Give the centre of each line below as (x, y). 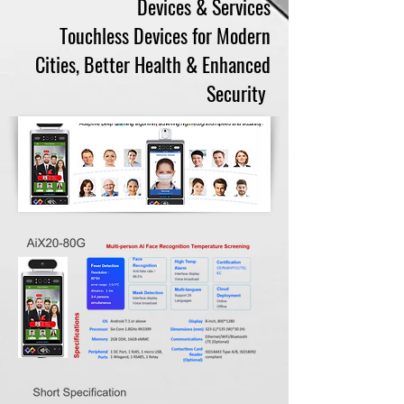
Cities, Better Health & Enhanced (153, 64)
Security (239, 93)
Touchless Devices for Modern (165, 35)
